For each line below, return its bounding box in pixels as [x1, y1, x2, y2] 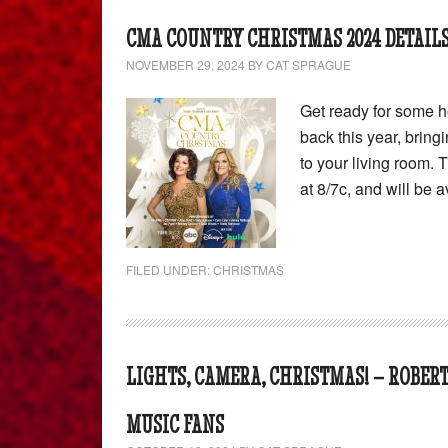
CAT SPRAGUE [266, 56, 351, 73]
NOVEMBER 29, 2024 [126, 56, 245, 73]
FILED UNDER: [126, 261, 213, 278]
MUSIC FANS [126, 410, 224, 439]
